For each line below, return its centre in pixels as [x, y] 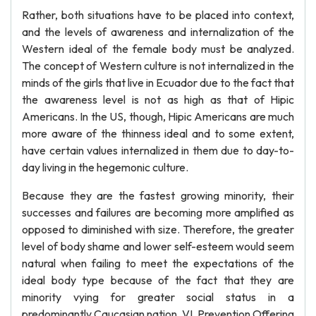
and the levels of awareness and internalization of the [158, 32]
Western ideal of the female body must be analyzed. [158, 49]
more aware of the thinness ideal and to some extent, [158, 133]
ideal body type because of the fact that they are [158, 280]
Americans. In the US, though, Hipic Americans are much [158, 116]
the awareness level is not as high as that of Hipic [158, 99]
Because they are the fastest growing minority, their [158, 195]
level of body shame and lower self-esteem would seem [158, 246]
